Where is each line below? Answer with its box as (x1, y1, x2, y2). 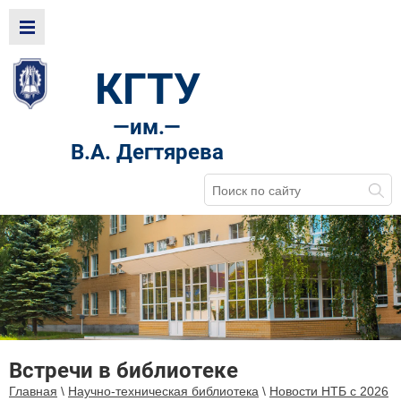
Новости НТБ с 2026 (269, 384, 388, 399)
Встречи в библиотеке (9, 358, 238, 384)
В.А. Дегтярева (71, 140, 224, 166)
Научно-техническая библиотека (68, 384, 259, 399)
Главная (9, 384, 57, 399)
